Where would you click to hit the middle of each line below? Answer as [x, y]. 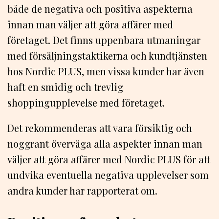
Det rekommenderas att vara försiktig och [100, 128]
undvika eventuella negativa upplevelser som [108, 175]
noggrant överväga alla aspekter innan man [105, 143]
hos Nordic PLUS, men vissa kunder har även [106, 71]
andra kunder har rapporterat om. [82, 190]
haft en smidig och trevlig [65, 87]
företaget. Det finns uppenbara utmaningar [104, 40]
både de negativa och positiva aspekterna [100, 8]
